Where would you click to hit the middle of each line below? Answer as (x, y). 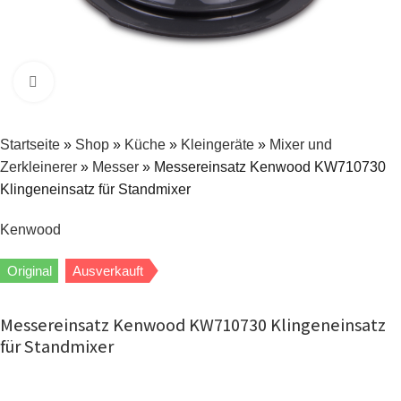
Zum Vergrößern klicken (126, 82)
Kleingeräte (218, 145)
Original (29, 271)
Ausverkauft (107, 271)
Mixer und (301, 145)
